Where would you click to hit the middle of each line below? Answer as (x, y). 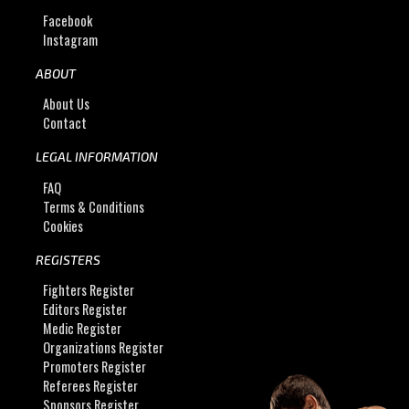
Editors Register (85, 309)
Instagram (71, 39)
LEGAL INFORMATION (96, 157)
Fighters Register (89, 290)
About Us (67, 104)
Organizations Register (104, 348)
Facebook (68, 20)
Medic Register (83, 329)
